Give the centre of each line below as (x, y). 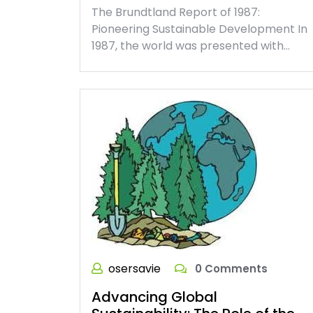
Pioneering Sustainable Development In (199, 29)
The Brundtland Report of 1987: (176, 13)
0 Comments (230, 269)
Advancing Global (154, 297)
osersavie (134, 269)
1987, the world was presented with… (191, 46)
